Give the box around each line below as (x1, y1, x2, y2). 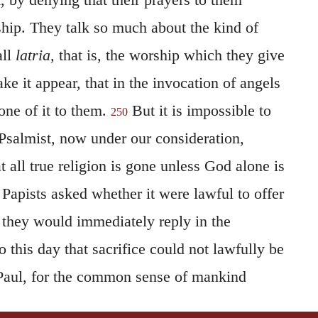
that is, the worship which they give (58, 45, 285, 64)
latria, (15, 45, 59, 64)
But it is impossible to (127, 101, 271, 119)
